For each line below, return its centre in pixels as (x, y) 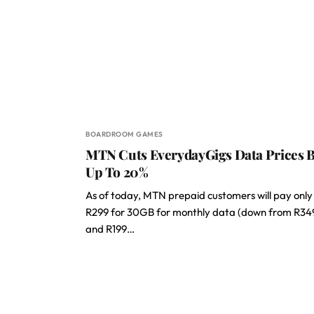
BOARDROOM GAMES (124, 134)
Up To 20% (117, 172)
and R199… (110, 229)
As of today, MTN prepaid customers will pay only (199, 195)
